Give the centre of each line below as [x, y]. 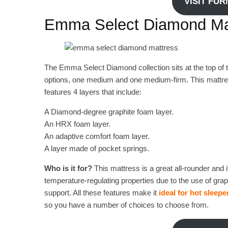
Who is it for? [68, 168]
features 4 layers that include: [93, 92]
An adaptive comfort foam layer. [97, 136]
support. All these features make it [102, 192]
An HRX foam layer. [77, 124]
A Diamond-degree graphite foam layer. [109, 111]
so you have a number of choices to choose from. [126, 205]
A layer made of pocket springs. [97, 148]
